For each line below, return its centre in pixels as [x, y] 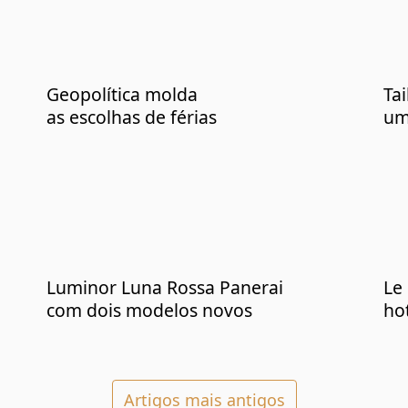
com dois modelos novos [150, 310]
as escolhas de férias [132, 117]
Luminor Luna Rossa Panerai [165, 287]
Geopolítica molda [122, 95]
